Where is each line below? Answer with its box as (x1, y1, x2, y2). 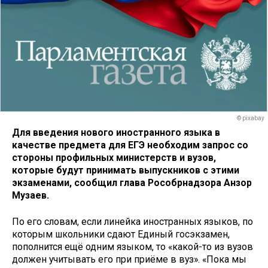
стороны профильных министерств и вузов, (12, 151, 216, 163)
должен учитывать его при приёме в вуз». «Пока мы (12, 254, 246, 266)
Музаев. (12, 189, 49, 201)
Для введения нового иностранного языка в (12, 126, 220, 138)
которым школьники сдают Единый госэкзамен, (12, 229, 230, 240)
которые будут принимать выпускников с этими (12, 164, 239, 176)
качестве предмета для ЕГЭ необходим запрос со (12, 139, 248, 151)
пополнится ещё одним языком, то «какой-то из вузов (12, 241, 253, 253)
